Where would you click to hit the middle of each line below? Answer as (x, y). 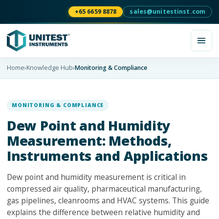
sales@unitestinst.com (167, 11)
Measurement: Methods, (89, 141)
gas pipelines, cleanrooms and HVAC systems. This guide (108, 200)
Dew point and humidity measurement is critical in (96, 177)
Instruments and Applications (107, 156)
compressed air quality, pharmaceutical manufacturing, (104, 189)
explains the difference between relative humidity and (103, 212)
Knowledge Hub (50, 68)
